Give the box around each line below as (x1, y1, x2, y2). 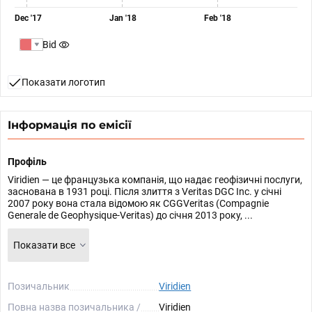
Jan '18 (109, 13, 136, 23)
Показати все (13, 240, 75, 251)
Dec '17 (15, 13, 42, 23)
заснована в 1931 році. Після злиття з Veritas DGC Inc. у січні (8, 186, 281, 197)
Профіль (8, 156, 47, 167)
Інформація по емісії (8, 118, 132, 132)
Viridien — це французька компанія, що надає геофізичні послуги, (8, 174, 302, 185)
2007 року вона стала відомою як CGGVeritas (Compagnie (8, 198, 269, 209)
